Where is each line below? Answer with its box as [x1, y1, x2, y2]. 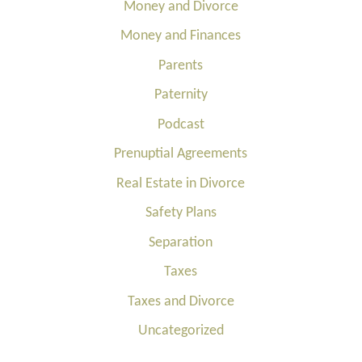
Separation [149, 234, 213, 250]
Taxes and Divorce [127, 293, 234, 309]
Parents [158, 57, 204, 74]
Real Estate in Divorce [116, 175, 246, 192]
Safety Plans [145, 205, 217, 221]
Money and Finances [120, 28, 242, 44]
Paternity [154, 87, 208, 103]
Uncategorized [137, 323, 224, 339]
